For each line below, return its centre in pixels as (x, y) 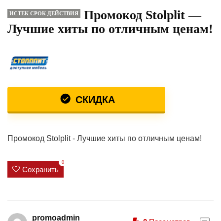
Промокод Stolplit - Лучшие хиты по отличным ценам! (105, 138)
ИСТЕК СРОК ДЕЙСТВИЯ (44, 13)
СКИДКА (94, 100)
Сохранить (40, 169)
